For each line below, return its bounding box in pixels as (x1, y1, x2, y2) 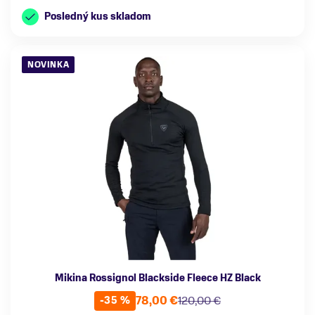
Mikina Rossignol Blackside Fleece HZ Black (54, 271, 261, 285)
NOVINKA (27, 59, 70, 71)
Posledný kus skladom (44, 10, 151, 24)
